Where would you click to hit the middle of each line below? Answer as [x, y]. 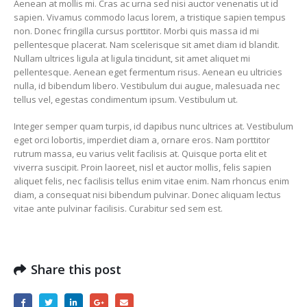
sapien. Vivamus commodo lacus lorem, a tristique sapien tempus [150, 17]
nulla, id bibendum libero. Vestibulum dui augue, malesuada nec [147, 86]
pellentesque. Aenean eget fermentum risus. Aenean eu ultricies [148, 72]
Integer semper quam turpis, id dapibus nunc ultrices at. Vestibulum [153, 126]
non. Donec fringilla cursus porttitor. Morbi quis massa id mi [136, 31]
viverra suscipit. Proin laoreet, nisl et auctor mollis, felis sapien [143, 167]
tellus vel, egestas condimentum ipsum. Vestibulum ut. [126, 99]
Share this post [76, 270]
